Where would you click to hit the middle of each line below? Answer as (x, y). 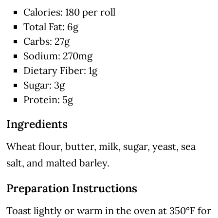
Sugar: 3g (44, 85)
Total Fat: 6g (51, 26)
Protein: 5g (48, 99)
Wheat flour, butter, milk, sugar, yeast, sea (101, 146)
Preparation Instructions (72, 188)
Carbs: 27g (47, 41)
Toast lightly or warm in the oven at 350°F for (109, 210)
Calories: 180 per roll (70, 12)
